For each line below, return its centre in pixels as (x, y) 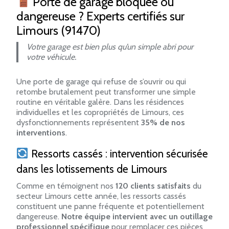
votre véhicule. (51, 57)
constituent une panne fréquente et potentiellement (110, 206)
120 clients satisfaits (153, 186)
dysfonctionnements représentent (79, 122)
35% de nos (163, 122)
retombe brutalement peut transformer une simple (106, 91)
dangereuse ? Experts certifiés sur (100, 16)
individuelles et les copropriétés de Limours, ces (100, 112)
